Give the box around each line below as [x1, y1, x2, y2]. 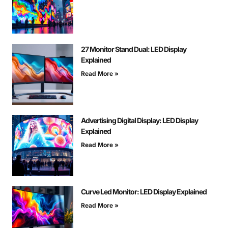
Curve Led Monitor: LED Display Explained [81, 187, 207, 196]
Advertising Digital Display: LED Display [81, 116, 198, 125]
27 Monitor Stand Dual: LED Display [81, 45, 186, 54]
